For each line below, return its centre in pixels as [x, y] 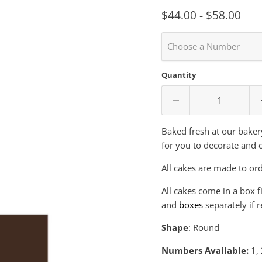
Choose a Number [203, 46]
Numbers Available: [206, 251]
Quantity [178, 75]
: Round [204, 228]
